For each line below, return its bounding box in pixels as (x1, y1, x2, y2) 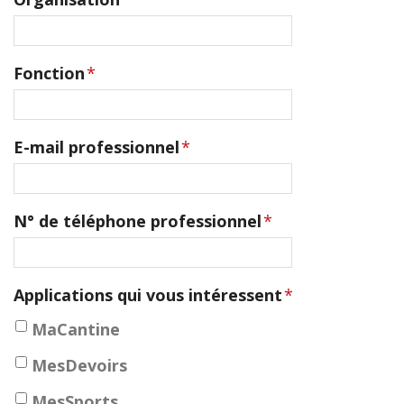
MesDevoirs (32, 354, 127, 376)
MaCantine (32, 318, 120, 340)
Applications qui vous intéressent (14, 284, 282, 306)
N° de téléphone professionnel (14, 210, 262, 232)
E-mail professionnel (14, 136, 179, 158)
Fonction (14, 62, 85, 84)
